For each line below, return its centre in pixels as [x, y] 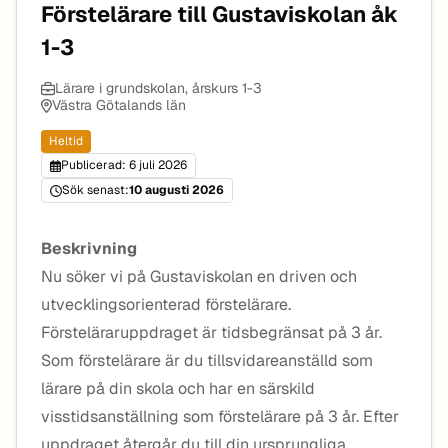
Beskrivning [89, 248]
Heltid [66, 141]
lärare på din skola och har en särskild [178, 388]
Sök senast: [95, 190]
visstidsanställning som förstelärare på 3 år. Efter [220, 416]
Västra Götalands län [118, 105]
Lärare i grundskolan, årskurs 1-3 [158, 88]
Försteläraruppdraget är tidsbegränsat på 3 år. [211, 332]
